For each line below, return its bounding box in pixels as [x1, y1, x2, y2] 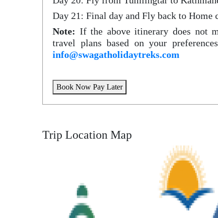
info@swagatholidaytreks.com [53, 49, 180, 60]
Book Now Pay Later [56, 83, 123, 91]
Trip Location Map [42, 128, 132, 141]
